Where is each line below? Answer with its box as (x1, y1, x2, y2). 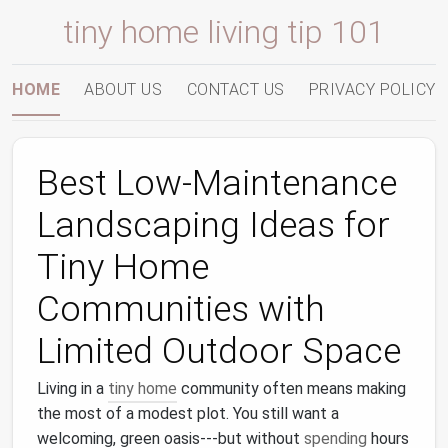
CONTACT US (186, 80, 285, 99)
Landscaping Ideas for (37, 204, 390, 246)
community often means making (177, 379, 406, 398)
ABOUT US (84, 80, 163, 99)
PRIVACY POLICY (308, 80, 436, 99)
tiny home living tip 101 (63, 13, 385, 51)
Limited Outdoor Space (37, 330, 401, 372)
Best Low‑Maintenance (37, 162, 397, 204)
